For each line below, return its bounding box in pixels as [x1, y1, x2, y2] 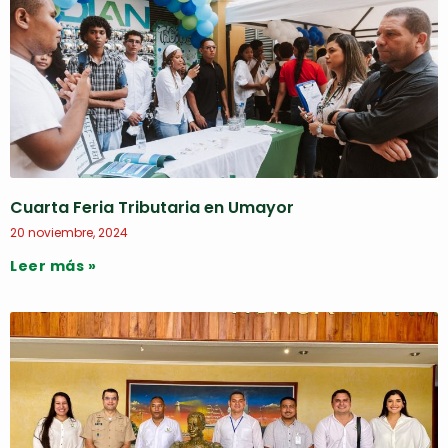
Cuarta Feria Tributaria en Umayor [10, 196, 294, 219]
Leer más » [10, 256, 96, 276]
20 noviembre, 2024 [10, 224, 128, 241]
